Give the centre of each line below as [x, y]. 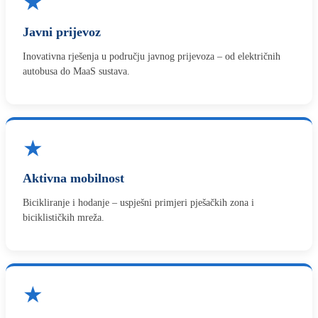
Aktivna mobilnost [73, 178]
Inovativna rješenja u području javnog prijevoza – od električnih [152, 56]
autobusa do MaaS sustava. [76, 71]
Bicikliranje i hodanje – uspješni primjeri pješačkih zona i [138, 203]
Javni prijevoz [62, 32]
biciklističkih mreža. [64, 218]
